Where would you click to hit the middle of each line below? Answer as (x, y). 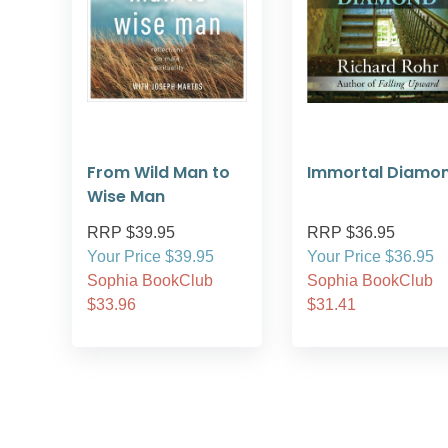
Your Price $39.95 (150, 256)
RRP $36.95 (351, 232)
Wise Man (126, 196)
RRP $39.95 (131, 232)
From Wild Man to (158, 172)
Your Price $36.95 (370, 256)
